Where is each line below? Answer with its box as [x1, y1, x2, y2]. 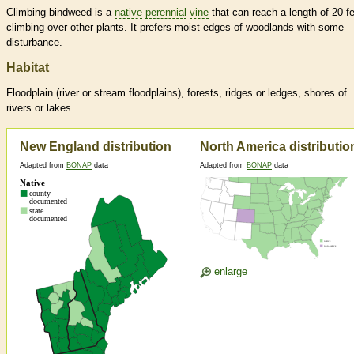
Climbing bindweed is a [6, 6, 115, 19]
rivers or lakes [6, 102, 71, 115]
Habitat [6, 61, 49, 75]
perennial [145, 6, 186, 19]
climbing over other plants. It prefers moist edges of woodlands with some [6, 21, 344, 34]
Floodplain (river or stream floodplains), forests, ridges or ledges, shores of [6, 87, 347, 100]
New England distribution [20, 140, 171, 154]
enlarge [211, 265, 247, 278]
